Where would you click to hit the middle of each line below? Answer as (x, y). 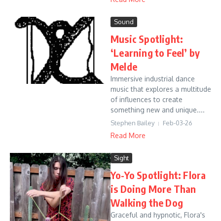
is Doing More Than (153, 189)
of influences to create (147, 99)
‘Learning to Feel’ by (155, 53)
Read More (128, 135)
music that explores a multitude (161, 89)
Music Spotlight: (147, 39)
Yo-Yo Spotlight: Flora (158, 175)
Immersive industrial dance (153, 79)
